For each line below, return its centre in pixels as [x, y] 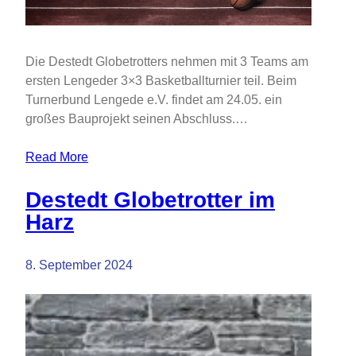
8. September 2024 [79, 265]
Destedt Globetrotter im [150, 199]
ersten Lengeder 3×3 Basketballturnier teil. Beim [161, 80]
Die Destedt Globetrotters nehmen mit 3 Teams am [167, 61]
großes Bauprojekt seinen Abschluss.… [137, 118]
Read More [57, 157]
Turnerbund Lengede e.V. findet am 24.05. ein [154, 99]
